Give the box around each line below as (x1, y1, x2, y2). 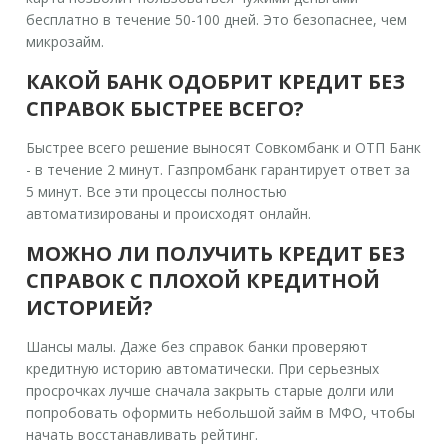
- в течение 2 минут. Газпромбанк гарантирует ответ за (26, 159, 411, 179)
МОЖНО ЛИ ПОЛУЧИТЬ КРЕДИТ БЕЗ (26, 239, 406, 267)
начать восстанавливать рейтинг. (26, 424, 259, 444)
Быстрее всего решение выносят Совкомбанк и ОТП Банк (26, 137, 422, 157)
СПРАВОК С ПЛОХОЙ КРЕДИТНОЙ (26, 266, 381, 294)
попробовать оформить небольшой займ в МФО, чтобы (26, 402, 416, 422)
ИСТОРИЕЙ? (26, 293, 154, 321)
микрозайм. (26, 31, 105, 51)
